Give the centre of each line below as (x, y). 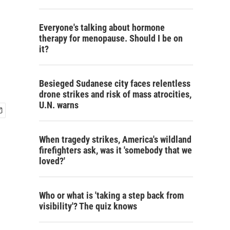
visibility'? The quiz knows (88, 206)
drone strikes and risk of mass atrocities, (115, 94)
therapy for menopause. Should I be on (111, 38)
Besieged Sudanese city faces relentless (115, 83)
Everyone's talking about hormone (102, 27)
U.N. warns (59, 105)
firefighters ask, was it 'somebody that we (116, 150)
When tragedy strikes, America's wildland (115, 139)
